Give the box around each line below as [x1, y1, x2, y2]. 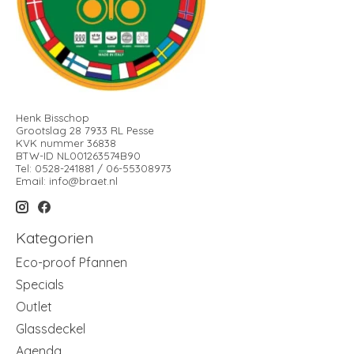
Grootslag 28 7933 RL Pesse [16, 124, 154, 137]
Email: [16, 175, 49, 188]
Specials [16, 277, 64, 293]
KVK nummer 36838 [16, 137, 116, 150]
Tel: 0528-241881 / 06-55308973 [16, 162, 171, 175]
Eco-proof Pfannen [16, 254, 127, 271]
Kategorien [16, 228, 93, 247]
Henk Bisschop [16, 111, 89, 125]
